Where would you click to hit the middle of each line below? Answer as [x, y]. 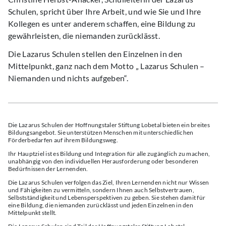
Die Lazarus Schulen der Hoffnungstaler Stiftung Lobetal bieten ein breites [109, 125]
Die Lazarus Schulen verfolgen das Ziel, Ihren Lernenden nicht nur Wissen [109, 182]
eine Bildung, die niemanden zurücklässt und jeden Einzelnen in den [101, 205]
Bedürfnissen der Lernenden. [48, 169]
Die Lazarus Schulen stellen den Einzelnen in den [95, 54]
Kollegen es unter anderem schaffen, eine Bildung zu [102, 23]
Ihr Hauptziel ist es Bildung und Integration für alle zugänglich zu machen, [109, 154]
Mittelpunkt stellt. [33, 213]
